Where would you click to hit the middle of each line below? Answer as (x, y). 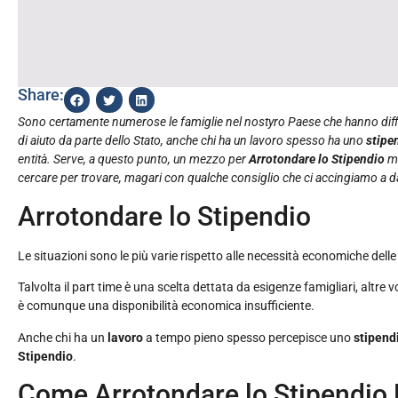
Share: (41, 95)
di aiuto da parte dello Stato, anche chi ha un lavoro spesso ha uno (192, 141)
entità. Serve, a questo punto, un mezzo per (133, 159)
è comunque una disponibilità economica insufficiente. (166, 306)
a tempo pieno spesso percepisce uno (250, 337)
